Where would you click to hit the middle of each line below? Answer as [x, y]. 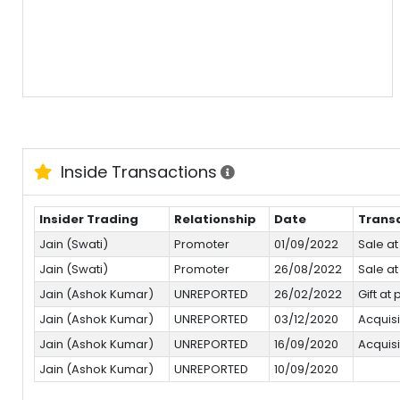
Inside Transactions [137, 171]
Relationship [215, 219]
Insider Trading [88, 219]
